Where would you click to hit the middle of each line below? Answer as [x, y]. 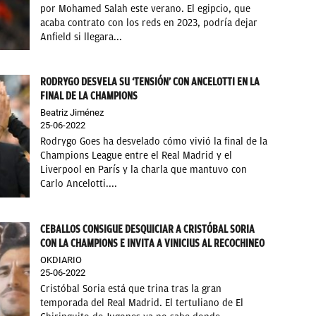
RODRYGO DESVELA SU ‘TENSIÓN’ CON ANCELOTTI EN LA [150, 82]
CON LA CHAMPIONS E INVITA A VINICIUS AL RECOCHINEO [153, 243]
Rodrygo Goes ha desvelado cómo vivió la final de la [154, 142]
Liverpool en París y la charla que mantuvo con [144, 170]
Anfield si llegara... [81, 37]
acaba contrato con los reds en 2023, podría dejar [149, 23]
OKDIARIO [61, 260]
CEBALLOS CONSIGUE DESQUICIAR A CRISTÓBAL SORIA [148, 229]
